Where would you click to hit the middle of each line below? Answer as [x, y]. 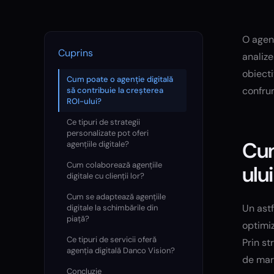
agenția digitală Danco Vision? [121, 250]
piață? [78, 218]
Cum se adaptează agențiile [116, 196]
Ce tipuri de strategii [103, 122]
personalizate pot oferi [108, 133]
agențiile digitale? [98, 144]
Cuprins [76, 53]
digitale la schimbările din [112, 207]
